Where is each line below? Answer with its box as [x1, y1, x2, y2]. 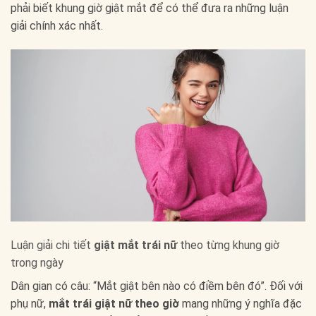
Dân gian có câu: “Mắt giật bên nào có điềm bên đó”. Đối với [11, 279, 303, 293]
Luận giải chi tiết [11, 238, 94, 252]
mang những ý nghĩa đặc [179, 296, 302, 310]
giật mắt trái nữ [94, 238, 177, 252]
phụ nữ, [11, 296, 49, 310]
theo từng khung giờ [177, 238, 279, 252]
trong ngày [11, 255, 63, 269]
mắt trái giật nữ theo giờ [49, 296, 179, 310]
